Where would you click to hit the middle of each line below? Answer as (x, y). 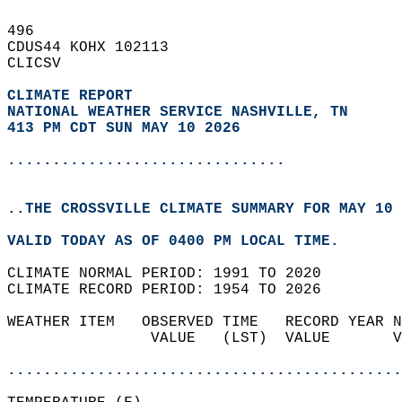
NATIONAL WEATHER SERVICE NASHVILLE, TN (178, 112)
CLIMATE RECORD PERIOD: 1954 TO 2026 (173, 290)
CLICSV (43, 64)
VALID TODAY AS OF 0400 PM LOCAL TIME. (182, 241)
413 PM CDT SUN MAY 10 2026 (124, 128)
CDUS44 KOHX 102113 (97, 48)
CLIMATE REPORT (74, 96)
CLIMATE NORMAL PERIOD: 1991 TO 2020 (173, 274)
